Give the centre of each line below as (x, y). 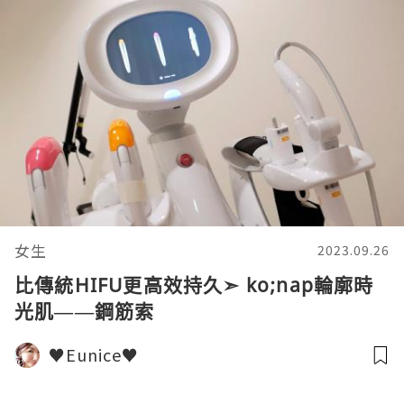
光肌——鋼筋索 (85, 311)
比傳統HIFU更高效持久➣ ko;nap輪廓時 (194, 285)
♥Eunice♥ (94, 354)
